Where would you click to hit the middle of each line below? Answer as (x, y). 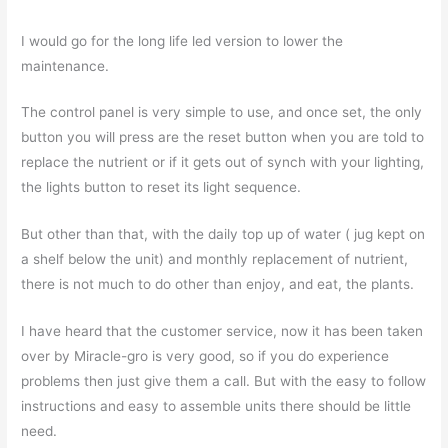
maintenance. (65, 65)
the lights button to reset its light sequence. (161, 187)
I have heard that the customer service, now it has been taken (222, 331)
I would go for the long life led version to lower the (182, 40)
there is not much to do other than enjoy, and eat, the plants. (218, 284)
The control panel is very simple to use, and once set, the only (222, 112)
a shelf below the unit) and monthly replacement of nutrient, (215, 259)
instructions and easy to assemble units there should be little (216, 406)
